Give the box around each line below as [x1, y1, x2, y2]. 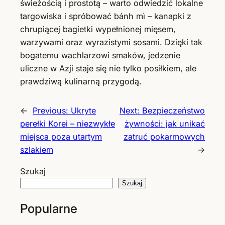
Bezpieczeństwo [142, 105, 205, 116]
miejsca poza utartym [20, 132, 102, 142]
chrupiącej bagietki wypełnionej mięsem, [20, 24, 176, 34]
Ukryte [71, 105, 96, 116]
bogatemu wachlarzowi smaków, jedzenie [20, 50, 180, 60]
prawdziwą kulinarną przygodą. [20, 76, 142, 86]
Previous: [33, 105, 71, 116]
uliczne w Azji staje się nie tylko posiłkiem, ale [20, 63, 196, 73]
